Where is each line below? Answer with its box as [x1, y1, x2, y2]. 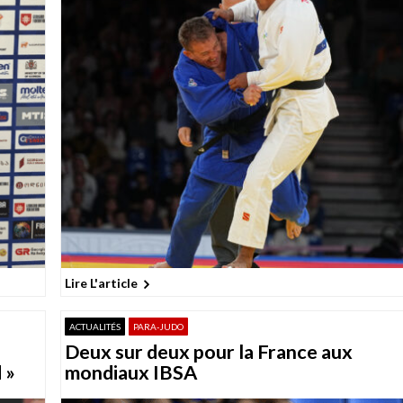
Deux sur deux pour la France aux [64, 339, 353, 363]
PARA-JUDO [132, 320, 184, 332]
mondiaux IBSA [64, 360, 197, 384]
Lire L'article [64, 275, 138, 291]
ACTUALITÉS [68, 320, 121, 332]
